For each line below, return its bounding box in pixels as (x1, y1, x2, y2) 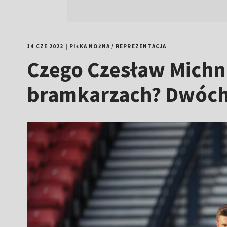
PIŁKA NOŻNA (69, 43, 110, 50)
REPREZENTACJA (116, 43, 167, 50)
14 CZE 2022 (27, 43, 64, 50)
